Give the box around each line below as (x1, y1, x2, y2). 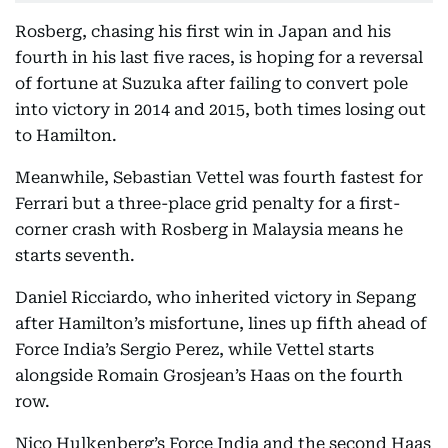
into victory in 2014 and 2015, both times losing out (15, 100, 426, 119)
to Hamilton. (15, 126, 117, 145)
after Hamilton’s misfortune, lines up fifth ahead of (15, 314, 427, 333)
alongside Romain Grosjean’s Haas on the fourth (15, 366, 403, 385)
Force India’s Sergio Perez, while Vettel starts (15, 340, 374, 359)
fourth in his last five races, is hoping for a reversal (15, 48, 423, 67)
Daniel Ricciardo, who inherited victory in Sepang (15, 288, 416, 307)
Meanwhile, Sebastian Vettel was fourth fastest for (15, 168, 423, 187)
